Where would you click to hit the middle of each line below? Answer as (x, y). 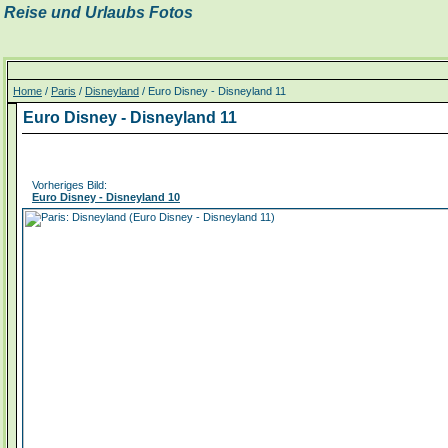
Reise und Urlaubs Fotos (98, 12)
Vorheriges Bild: (69, 185)
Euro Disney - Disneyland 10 (106, 197)
